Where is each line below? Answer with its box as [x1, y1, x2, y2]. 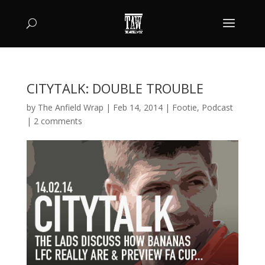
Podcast [201, 102, 233, 113]
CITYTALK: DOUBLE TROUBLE [26, 79, 203, 97]
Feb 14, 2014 [112, 102, 163, 113]
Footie [172, 102, 197, 113]
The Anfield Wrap [37, 102, 104, 113]
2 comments [33, 115, 82, 127]
